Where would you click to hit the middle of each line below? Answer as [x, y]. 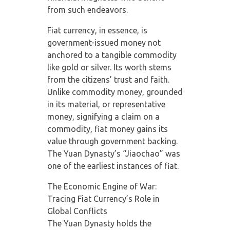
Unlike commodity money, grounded [115, 92]
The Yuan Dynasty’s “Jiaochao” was [113, 153]
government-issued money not [104, 42]
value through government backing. [112, 141]
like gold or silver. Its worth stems [109, 67]
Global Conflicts [77, 211]
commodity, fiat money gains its [107, 129]
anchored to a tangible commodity [112, 55]
